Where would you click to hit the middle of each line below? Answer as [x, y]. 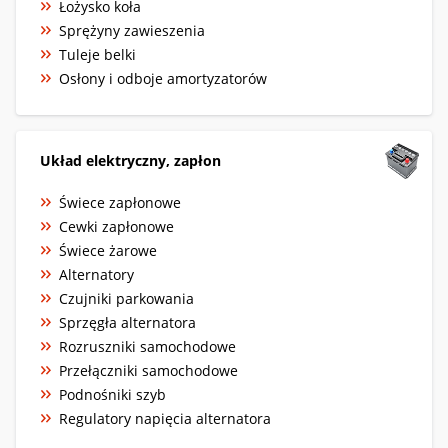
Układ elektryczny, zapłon [130, 160]
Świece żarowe [108, 250]
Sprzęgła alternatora [127, 322]
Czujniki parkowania [126, 298]
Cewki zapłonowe [116, 226]
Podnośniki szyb [112, 394]
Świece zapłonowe [120, 202]
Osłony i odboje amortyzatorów [163, 78]
